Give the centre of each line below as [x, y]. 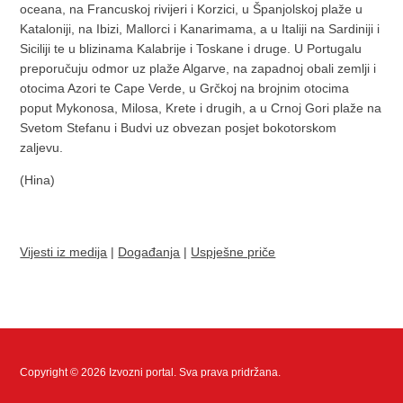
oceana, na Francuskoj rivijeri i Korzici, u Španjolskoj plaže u [192, 9]
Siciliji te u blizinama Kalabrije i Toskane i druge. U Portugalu [191, 49]
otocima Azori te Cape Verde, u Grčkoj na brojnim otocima [185, 88]
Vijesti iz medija [64, 252]
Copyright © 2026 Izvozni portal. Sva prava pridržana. [151, 372]
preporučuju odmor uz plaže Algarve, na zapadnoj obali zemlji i [198, 68]
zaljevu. [42, 148]
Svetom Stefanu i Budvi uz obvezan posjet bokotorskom [179, 128]
